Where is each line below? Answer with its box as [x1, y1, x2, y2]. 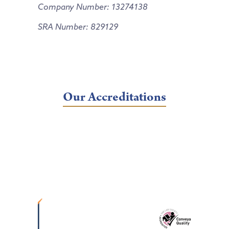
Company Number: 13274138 [38, 2, 148, 12]
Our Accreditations [63, 89, 166, 106]
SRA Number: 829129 [38, 21, 118, 32]
